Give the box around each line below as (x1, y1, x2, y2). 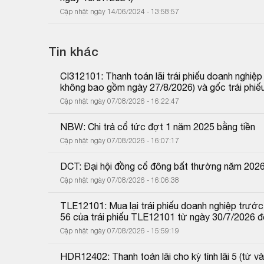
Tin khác (48, 44, 98, 59)
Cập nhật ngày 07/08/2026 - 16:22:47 (60, 96, 179, 105)
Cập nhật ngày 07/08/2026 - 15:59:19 (60, 226, 179, 235)
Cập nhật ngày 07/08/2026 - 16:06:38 (60, 175, 179, 184)
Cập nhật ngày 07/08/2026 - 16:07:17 (60, 136, 179, 145)
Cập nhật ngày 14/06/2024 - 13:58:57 (60, 6, 179, 16)
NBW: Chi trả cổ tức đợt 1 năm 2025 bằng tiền (60, 121, 255, 132)
